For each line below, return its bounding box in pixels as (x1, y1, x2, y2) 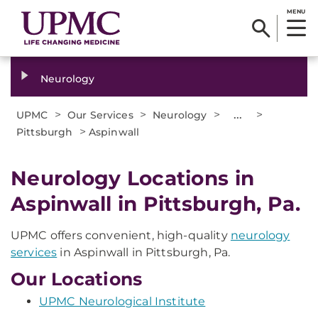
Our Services (67, 109, 133, 121)
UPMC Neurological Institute (39, 295, 206, 308)
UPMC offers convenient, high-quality (11, 229, 231, 242)
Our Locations (11, 268, 143, 290)
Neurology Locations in (11, 166, 255, 190)
